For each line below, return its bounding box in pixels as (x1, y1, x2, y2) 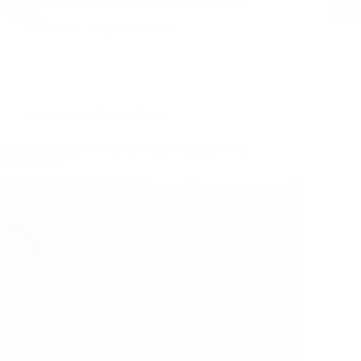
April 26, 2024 (98, 20, 174, 35)
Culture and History (28, 107, 129, 122)
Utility (135, 107, 168, 122)
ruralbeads (28, 20, 81, 35)
